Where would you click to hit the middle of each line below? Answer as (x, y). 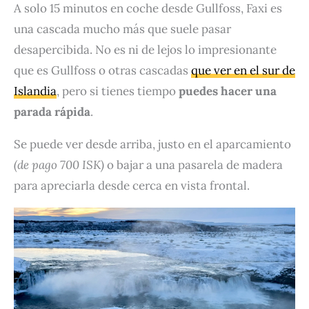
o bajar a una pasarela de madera (193, 165)
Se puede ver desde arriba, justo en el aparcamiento (152, 144)
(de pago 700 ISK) (59, 165)
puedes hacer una (228, 91)
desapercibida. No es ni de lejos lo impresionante (145, 50)
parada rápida (52, 112)
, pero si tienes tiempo (118, 91)
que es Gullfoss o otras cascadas (102, 71)
